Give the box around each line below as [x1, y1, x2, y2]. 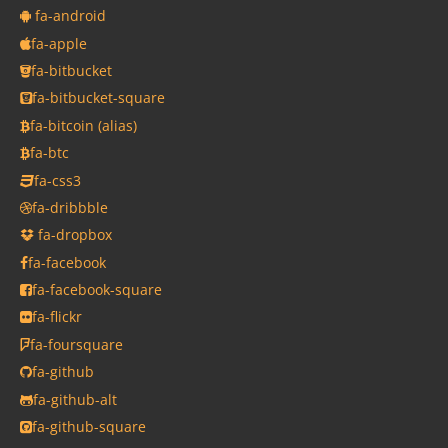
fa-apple [31, 33, 87, 53]
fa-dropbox [34, 225, 112, 245]
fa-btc [30, 143, 69, 163]
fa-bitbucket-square [32, 88, 165, 108]
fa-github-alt [33, 389, 117, 409]
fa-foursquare [30, 334, 123, 354]
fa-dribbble [32, 197, 108, 217]
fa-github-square [32, 416, 146, 436]
